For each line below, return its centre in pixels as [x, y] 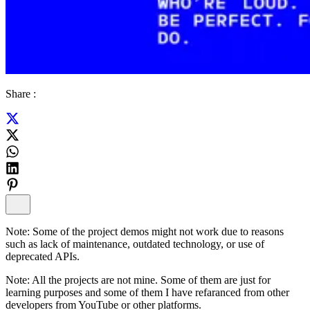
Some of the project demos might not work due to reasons [157, 231]
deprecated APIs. [43, 256]
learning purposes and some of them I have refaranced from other [147, 292]
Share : [21, 94]
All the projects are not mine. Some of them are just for [150, 280]
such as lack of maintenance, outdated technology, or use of [135, 244]
